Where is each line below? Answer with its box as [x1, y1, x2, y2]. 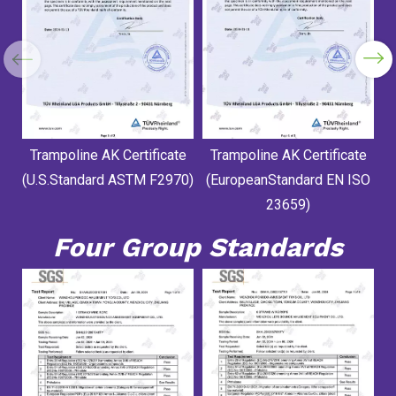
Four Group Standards [53, 231, 343, 263]
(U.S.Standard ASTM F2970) [22, 171, 194, 188]
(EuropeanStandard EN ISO [206, 171, 370, 188]
